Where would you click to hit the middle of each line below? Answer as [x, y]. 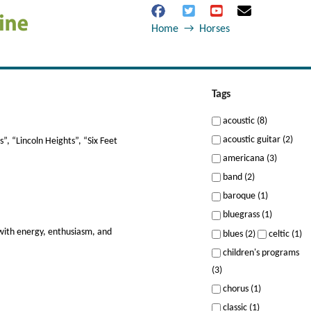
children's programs [260, 253]
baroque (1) [244, 196]
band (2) [237, 178]
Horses [215, 29]
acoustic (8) [244, 121]
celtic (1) [284, 234]
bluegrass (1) [246, 215]
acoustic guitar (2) [257, 140]
